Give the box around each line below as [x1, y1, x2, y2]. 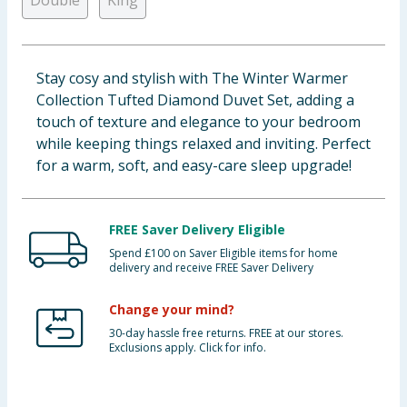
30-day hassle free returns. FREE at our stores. [109, 325, 343, 341]
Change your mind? [109, 301, 234, 318]
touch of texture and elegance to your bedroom [36, 112, 361, 132]
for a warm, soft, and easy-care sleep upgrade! [36, 155, 352, 175]
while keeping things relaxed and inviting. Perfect [36, 134, 371, 154]
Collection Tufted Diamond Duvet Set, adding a [36, 90, 354, 110]
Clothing [7, 57, 71, 77]
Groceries [7, 102, 77, 122]
